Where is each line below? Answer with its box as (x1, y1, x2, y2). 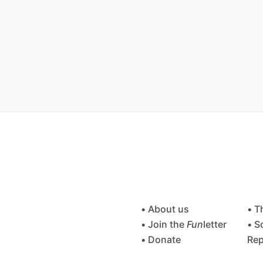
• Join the (141, 218, 187, 230)
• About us (141, 203, 189, 215)
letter (203, 218, 227, 230)
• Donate (141, 234, 181, 245)
